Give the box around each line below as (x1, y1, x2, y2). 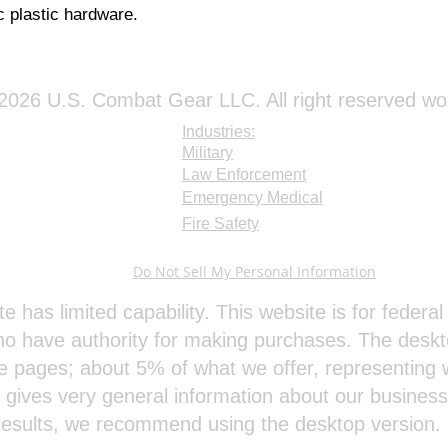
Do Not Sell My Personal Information (133, 262, 376, 281)
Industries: (182, 123, 255, 140)
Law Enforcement (182, 166, 306, 183)
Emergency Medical (182, 189, 323, 206)
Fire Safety (182, 215, 259, 232)
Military (182, 144, 233, 161)
